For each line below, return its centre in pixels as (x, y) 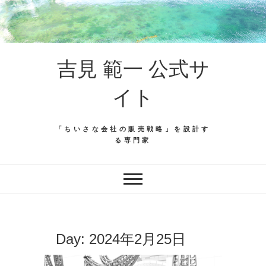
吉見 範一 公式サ (133, 69)
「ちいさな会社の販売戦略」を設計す (133, 129)
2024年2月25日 (137, 239)
